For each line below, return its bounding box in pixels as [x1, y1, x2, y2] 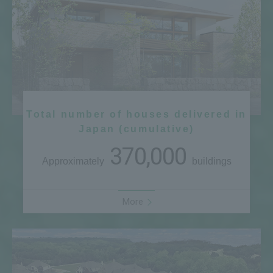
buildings [189, 155, 232, 166]
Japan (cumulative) [78, 123, 195, 134]
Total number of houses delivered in [26, 108, 247, 119]
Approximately [41, 155, 107, 166]
